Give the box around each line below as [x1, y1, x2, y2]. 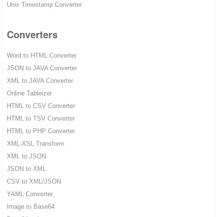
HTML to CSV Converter [6, 102, 75, 110]
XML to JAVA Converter [6, 77, 73, 85]
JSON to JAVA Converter [6, 64, 77, 72]
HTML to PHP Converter [6, 127, 75, 135]
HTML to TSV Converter [6, 115, 75, 123]
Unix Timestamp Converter [6, 1, 82, 9]
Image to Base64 [6, 203, 55, 211]
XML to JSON [6, 153, 46, 160]
